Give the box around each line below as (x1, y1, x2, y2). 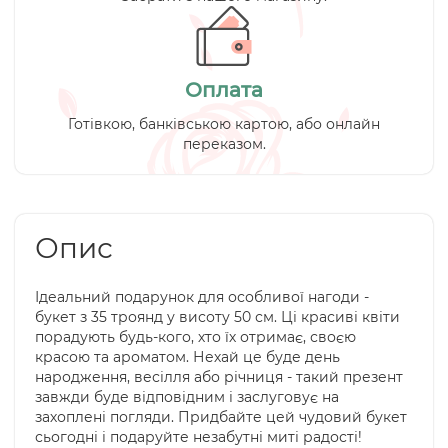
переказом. (182, 135, 266, 153)
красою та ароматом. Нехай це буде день (35, 348, 340, 366)
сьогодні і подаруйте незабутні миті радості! (35, 428, 362, 446)
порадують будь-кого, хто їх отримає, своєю (35, 328, 356, 346)
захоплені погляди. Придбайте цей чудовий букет (35, 408, 407, 426)
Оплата (185, 78, 263, 102)
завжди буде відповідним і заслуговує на (35, 388, 339, 406)
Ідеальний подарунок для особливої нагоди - (35, 288, 369, 306)
